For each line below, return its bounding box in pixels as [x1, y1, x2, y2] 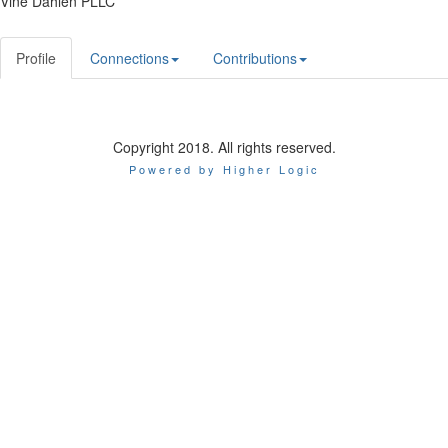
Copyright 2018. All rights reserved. [112, 137, 336, 158]
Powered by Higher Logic [128, 161, 320, 178]
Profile [16, 48, 56, 69]
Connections [90, 48, 169, 69]
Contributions [213, 48, 297, 69]
